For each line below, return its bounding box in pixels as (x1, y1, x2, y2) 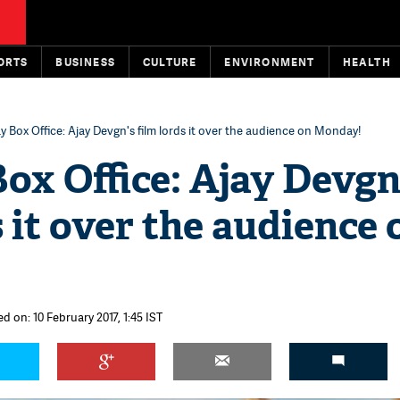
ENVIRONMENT (224, 54, 315, 70)
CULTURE (143, 54, 197, 70)
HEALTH (342, 54, 391, 70)
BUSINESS (55, 54, 116, 70)
